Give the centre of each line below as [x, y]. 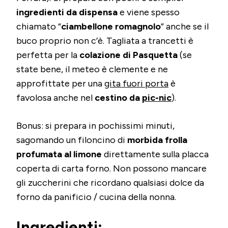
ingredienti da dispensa [67, 12]
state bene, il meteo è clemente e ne [92, 69]
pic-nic [157, 97]
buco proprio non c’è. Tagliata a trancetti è [105, 40]
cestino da [118, 97]
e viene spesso [149, 12]
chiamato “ [39, 26]
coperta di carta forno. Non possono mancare [111, 168]
